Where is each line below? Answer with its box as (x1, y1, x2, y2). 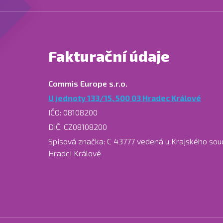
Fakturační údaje (48, 46, 170, 65)
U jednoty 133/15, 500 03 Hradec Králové (48, 93, 201, 103)
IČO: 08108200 (48, 107, 98, 117)
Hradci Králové (48, 148, 101, 158)
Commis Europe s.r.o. (48, 78, 127, 88)
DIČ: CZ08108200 (48, 121, 107, 131)
